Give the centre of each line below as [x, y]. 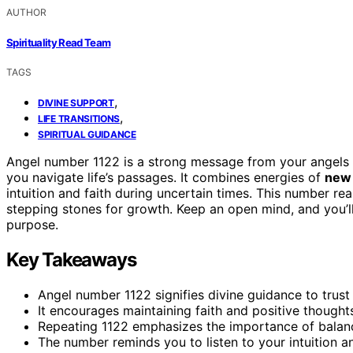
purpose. [32, 224]
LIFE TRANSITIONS [79, 118]
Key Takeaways [71, 259]
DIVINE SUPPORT [76, 102]
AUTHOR [26, 13]
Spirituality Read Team [59, 42]
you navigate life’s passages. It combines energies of [165, 177]
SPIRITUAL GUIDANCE [87, 134]
